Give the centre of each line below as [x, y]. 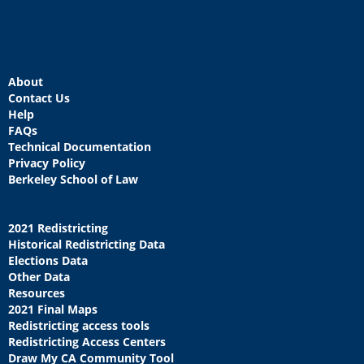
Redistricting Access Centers [87, 342]
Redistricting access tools [79, 325]
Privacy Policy [47, 163]
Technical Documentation [80, 147]
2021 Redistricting [58, 228]
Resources [37, 293]
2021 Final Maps [53, 309]
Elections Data [48, 260]
